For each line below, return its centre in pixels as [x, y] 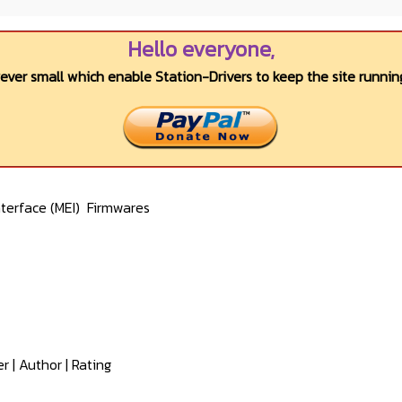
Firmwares [118, 208]
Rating [92, 365]
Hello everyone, [201, 49]
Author [40, 365]
